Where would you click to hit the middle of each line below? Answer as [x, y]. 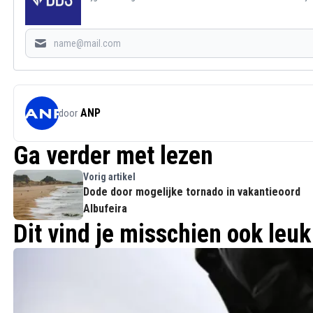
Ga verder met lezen [113, 156]
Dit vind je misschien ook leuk [162, 234]
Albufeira [105, 209]
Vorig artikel [109, 177]
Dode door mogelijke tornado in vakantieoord [192, 192]
